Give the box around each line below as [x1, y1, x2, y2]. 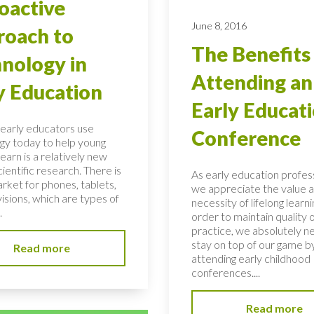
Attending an [191, 69, 313, 94]
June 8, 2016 [191, 19, 247, 32]
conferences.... [191, 265, 260, 279]
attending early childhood [191, 251, 310, 265]
